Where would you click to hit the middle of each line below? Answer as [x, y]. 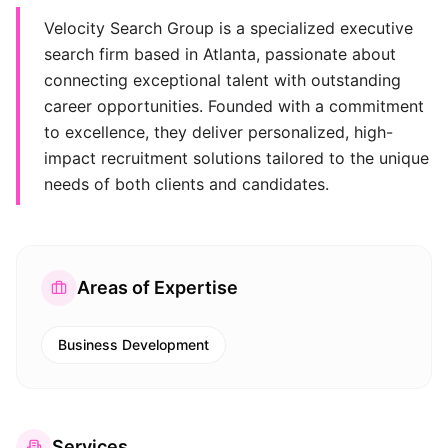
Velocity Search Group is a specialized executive [228, 28]
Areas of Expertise [157, 287]
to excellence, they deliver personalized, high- [218, 132]
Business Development [133, 344]
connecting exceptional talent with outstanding [222, 80]
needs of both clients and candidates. [186, 184]
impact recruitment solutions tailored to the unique [236, 158]
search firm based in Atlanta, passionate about [220, 54]
